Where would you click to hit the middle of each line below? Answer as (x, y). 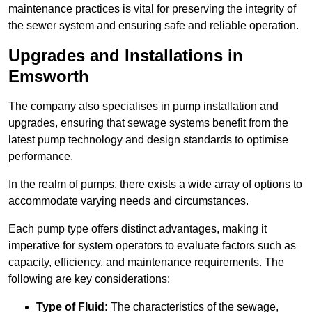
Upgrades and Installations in (126, 56)
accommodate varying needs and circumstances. (128, 201)
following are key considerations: (89, 279)
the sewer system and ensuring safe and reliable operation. (154, 26)
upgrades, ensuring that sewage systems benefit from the (148, 123)
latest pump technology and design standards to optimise (148, 140)
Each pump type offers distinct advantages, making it (138, 229)
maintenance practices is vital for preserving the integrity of (152, 9)
